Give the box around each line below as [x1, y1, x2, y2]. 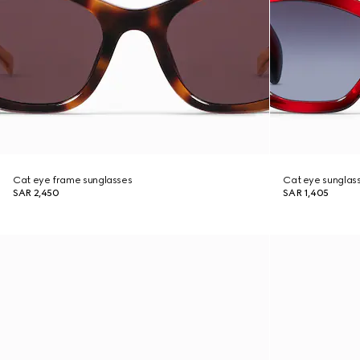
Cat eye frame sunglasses [13, 174, 133, 186]
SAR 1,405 [283, 187, 329, 198]
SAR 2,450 [13, 187, 59, 198]
